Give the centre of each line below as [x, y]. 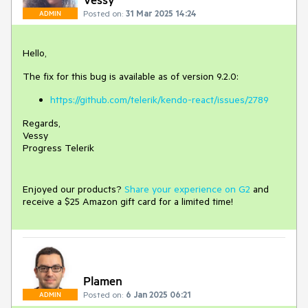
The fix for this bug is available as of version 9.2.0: [131, 76]
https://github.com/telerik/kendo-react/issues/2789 [159, 100]
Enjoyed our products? [74, 189]
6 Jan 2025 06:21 [158, 295]
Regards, [42, 123]
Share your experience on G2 [187, 189]
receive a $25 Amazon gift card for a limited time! [128, 201]
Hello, [35, 53]
